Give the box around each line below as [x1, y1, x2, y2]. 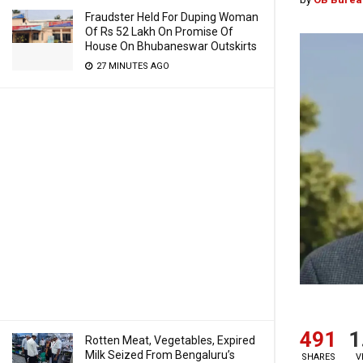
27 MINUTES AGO [94, 61, 169, 71]
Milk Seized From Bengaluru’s [85, 348, 235, 361]
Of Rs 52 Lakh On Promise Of [85, 25, 233, 38]
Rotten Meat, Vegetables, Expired [85, 334, 255, 347]
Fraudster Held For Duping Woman [85, 11, 258, 23]
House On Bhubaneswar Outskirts [85, 40, 257, 53]
